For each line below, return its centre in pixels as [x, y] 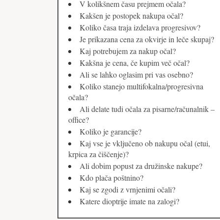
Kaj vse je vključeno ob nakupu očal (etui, [145, 143]
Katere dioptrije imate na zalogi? [129, 201]
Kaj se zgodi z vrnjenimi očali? [127, 190]
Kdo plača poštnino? [111, 178]
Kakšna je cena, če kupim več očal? [135, 63]
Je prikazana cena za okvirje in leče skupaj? [147, 39]
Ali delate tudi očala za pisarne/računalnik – [147, 109]
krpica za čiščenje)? [98, 154]
